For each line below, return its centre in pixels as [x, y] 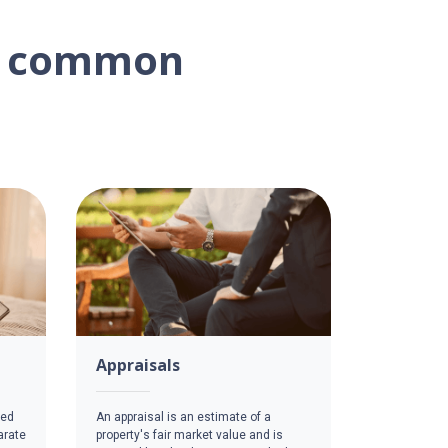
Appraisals [138, 364]
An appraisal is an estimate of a [183, 416]
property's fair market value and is [189, 434]
